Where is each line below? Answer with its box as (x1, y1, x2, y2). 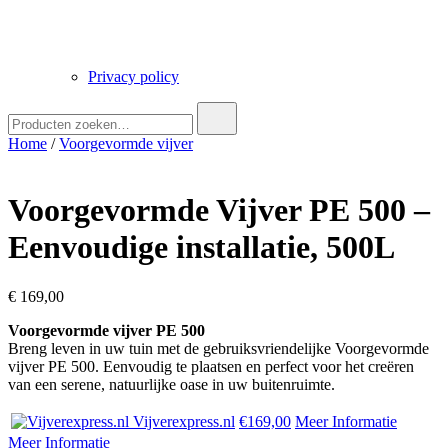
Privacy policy (88, 68, 179, 85)
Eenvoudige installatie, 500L (8, 229, 395, 266)
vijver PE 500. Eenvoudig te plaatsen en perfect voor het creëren (8, 357, 414, 375)
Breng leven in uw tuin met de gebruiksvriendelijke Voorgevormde (8, 339, 429, 357)
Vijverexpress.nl (129, 412, 235, 430)
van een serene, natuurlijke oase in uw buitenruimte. (8, 375, 335, 393)
